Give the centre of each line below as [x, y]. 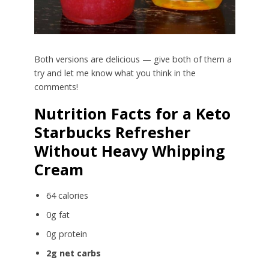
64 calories [67, 196]
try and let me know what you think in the [115, 73]
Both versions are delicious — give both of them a [133, 59]
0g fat [58, 215]
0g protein [66, 234]
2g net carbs [73, 253]
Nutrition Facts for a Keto [132, 113]
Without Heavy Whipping [129, 150]
